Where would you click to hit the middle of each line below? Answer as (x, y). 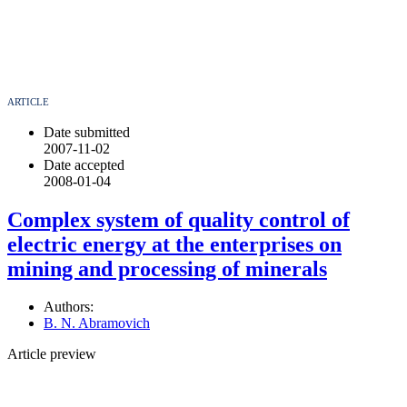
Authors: (69, 307)
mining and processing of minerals (167, 268)
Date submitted (87, 132)
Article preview (52, 354)
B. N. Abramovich (97, 323)
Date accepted (84, 164)
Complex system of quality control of (179, 219)
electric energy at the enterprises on (174, 244)
